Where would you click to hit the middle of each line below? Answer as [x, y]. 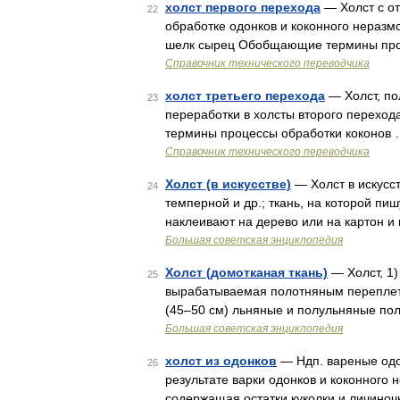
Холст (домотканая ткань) [246, 272]
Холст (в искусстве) [228, 184]
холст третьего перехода [245, 96]
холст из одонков [221, 361]
